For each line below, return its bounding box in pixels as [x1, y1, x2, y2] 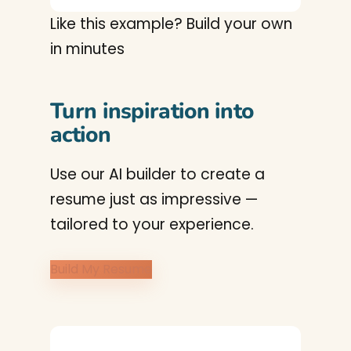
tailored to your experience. [50, 214, 254, 235]
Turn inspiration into [50, 96, 254, 126]
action [50, 120, 110, 150]
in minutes [50, 38, 125, 60]
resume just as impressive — [50, 189, 258, 210]
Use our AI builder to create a [50, 164, 265, 185]
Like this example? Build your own [50, 13, 292, 34]
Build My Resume [50, 260, 152, 278]
